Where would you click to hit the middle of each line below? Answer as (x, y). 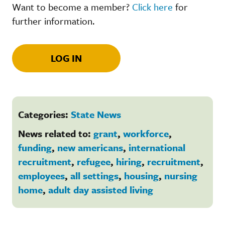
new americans (90, 147)
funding (35, 147)
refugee (94, 161)
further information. (53, 21)
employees (41, 175)
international (157, 147)
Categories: (44, 114)
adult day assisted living (101, 189)
